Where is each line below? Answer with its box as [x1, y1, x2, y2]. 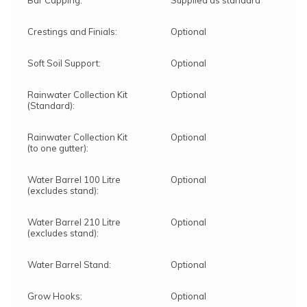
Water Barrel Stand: [27, 259, 111, 271]
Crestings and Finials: [27, 26, 117, 38]
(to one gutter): [27, 143, 88, 154]
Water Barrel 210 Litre [27, 217, 121, 228]
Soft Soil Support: [27, 58, 101, 69]
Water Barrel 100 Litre [27, 174, 121, 186]
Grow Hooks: [27, 291, 82, 302]
